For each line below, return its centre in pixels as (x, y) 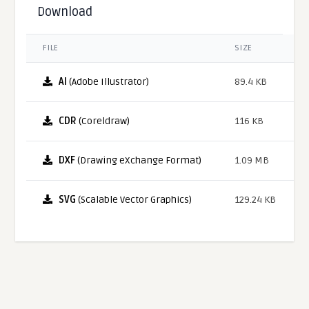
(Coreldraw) (103, 121)
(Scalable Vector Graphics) (134, 199)
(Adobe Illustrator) (108, 81)
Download (65, 11)
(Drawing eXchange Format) (139, 160)
